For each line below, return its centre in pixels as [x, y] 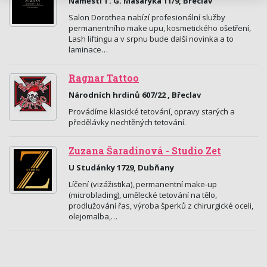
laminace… [88, 49]
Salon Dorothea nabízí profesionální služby [147, 17]
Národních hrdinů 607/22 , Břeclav [135, 95]
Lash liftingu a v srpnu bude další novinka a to [151, 39]
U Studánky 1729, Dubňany [121, 167]
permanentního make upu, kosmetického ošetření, [160, 28]
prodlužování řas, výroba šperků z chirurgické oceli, [161, 206]
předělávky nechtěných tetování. [127, 122]
